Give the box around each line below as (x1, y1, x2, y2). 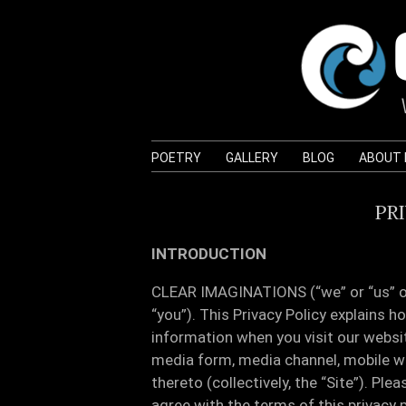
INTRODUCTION (151, 245, 266, 263)
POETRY (151, 150, 201, 165)
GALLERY (226, 150, 278, 165)
